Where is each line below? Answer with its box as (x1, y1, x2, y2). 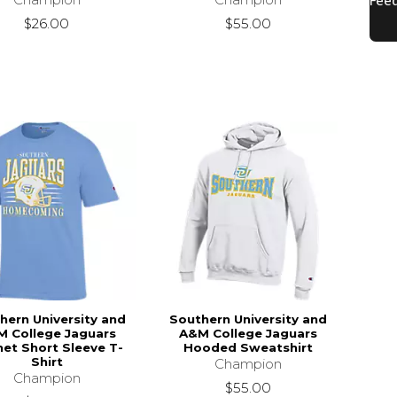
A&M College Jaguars (178, 325, 317, 340)
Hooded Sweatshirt (183, 339, 313, 354)
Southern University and (168, 311, 327, 326)
